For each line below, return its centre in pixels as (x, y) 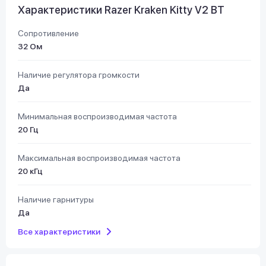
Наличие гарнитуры (56, 199)
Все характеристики (59, 231)
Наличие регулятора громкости (79, 75)
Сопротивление (48, 33)
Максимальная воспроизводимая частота (99, 158)
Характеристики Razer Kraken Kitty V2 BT (121, 9)
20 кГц (30, 171)
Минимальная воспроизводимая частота (97, 116)
